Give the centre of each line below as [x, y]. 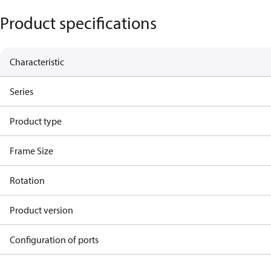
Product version [41, 210]
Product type [36, 121]
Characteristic [37, 62]
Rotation [27, 180]
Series [21, 91]
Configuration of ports [54, 240]
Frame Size [31, 151]
